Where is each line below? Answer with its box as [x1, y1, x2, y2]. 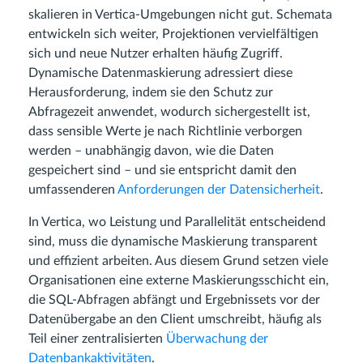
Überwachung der [166, 332, 268, 345]
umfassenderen [28, 183, 117, 196]
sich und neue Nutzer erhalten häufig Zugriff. [28, 47, 283, 60]
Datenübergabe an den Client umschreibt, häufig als [28, 313, 322, 326]
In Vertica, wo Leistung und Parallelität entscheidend [28, 216, 326, 228]
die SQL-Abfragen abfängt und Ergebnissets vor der [28, 293, 320, 306]
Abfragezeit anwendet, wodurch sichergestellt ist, [28, 105, 310, 118]
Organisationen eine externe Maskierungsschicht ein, [28, 274, 329, 287]
